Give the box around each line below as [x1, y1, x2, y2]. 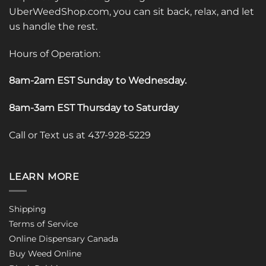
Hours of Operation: [9, 47, 100, 59]
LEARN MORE [9, 170, 80, 182]
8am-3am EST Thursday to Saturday [9, 102, 179, 114]
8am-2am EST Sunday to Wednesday [9, 75, 185, 87]
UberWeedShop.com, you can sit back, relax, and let [9, 5, 254, 17]
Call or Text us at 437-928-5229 [9, 129, 151, 141]
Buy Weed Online [9, 248, 81, 259]
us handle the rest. [9, 20, 97, 32]
